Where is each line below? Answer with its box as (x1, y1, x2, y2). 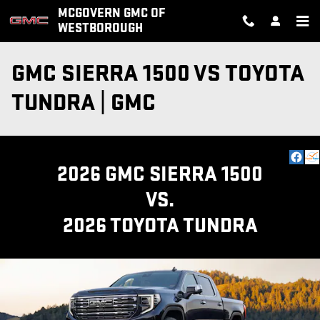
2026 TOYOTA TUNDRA (62, 214, 258, 239)
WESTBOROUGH (58, 21, 143, 36)
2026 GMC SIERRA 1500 (57, 162, 263, 187)
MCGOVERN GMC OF (58, 6, 165, 21)
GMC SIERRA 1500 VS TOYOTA (11, 59, 304, 88)
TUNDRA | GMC (11, 89, 156, 117)
